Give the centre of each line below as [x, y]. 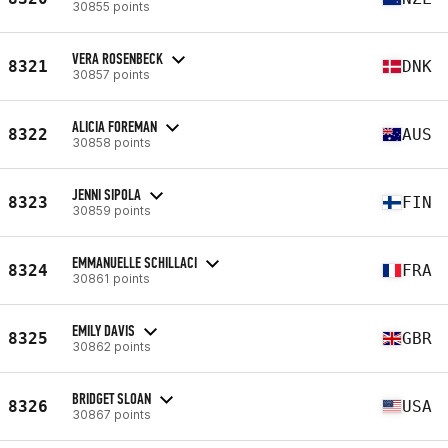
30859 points [111, 210]
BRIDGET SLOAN [111, 398]
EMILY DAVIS [103, 330]
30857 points [111, 74]
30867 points [111, 414]
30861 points [111, 278]
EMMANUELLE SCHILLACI [134, 262]
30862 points [111, 346]
